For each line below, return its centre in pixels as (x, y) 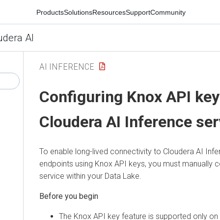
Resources (107, 12)
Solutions (76, 12)
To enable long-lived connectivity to (100, 151)
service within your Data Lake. (89, 176)
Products (48, 12)
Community (166, 12)
